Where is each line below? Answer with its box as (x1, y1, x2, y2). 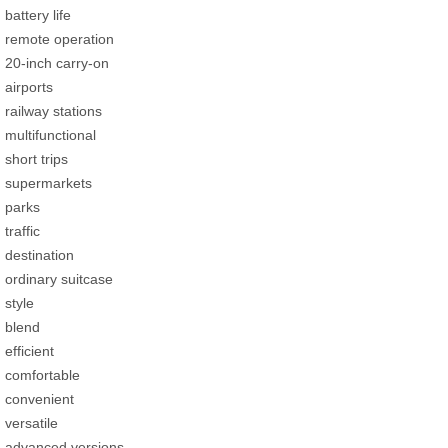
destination (5, 247, 74, 264)
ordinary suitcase (5, 271, 113, 288)
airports (5, 79, 53, 96)
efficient (5, 343, 54, 360)
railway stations (5, 103, 102, 120)
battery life (5, 7, 71, 24)
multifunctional (5, 127, 96, 144)
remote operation (5, 31, 114, 48)
